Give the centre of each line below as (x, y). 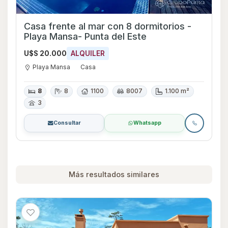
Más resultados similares (114, 175)
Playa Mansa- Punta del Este (85, 36)
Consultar (67, 123)
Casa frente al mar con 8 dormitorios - (106, 26)
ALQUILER (88, 53)
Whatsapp (147, 123)
